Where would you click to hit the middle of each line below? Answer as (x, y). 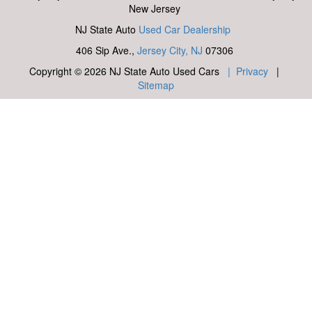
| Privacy (248, 71)
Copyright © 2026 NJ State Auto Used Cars (129, 71)
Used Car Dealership (185, 29)
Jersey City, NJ (169, 50)
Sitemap (156, 85)
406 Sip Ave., (105, 50)
